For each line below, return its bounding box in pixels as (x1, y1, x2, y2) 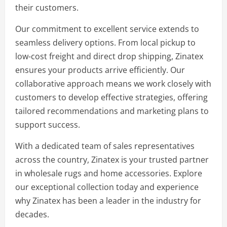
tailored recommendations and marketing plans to (15, 105, 209, 117)
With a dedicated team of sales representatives (15, 140, 195, 152)
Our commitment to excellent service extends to (15, 23, 199, 34)
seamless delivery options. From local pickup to (15, 37, 196, 48)
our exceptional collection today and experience (15, 181, 199, 193)
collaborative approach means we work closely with (15, 78, 211, 89)
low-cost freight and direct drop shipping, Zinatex (15, 51, 203, 62)
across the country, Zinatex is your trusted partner (15, 154, 209, 165)
